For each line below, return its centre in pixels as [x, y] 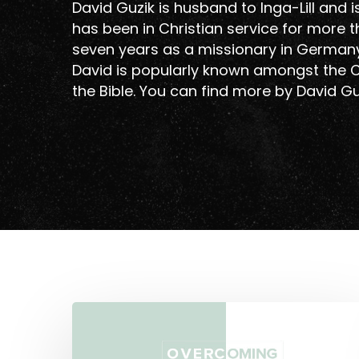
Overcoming [115, 312]
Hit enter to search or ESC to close [195, 320]
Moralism [104, 333]
